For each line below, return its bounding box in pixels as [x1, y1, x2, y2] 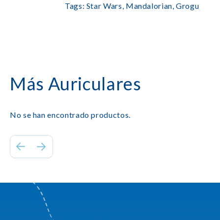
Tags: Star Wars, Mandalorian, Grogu [65, 1, 199, 10]
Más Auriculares [10, 73, 141, 94]
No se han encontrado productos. [10, 110, 131, 119]
